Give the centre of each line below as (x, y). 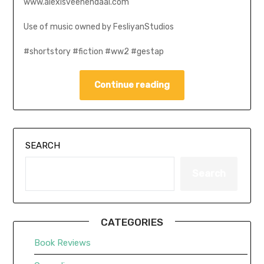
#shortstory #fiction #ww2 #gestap (93, 52)
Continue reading (132, 85)
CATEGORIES (132, 222)
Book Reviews (63, 243)
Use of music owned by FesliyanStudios (98, 27)
